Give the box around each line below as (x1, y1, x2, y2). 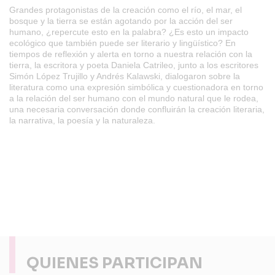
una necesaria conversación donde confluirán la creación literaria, (9, 104, 265, 114)
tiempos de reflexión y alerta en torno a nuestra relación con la (9, 49, 252, 59)
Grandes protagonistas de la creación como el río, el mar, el (9, 5, 242, 15)
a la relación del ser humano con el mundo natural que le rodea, (9, 93, 258, 103)
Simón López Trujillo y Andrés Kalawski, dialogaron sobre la (9, 71, 240, 81)
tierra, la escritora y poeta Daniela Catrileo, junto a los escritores (9, 60, 258, 70)
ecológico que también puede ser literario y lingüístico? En (9, 38, 236, 48)
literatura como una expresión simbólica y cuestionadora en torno (9, 82, 263, 92)
